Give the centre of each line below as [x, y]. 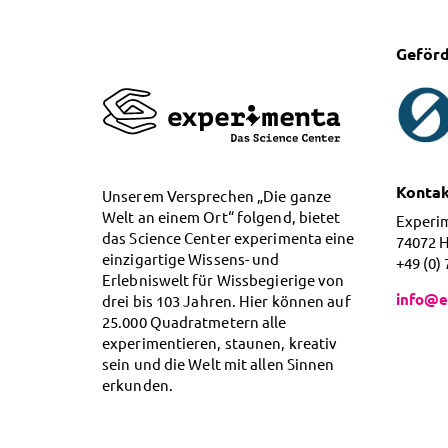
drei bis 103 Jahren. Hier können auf [226, 301]
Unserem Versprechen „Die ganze [217, 196]
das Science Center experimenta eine [228, 238]
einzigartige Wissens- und [191, 259]
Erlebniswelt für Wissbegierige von [223, 280]
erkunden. [137, 385]
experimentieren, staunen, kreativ [220, 343]
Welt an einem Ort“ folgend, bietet [221, 217]
